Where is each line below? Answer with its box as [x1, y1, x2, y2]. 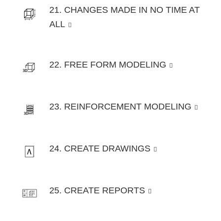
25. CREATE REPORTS [49, 185, 145, 196]
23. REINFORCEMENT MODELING [49, 102, 191, 112]
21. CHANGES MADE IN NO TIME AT [49, 5, 200, 15]
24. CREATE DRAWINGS [49, 144, 150, 154]
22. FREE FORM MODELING [49, 60, 166, 70]
